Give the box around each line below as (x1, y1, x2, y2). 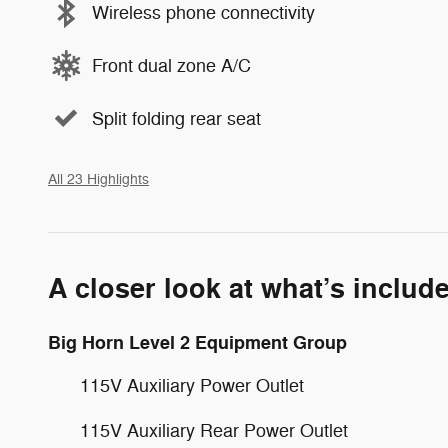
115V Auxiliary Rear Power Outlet (80, 420, 348, 443)
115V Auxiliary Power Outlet (80, 375, 304, 398)
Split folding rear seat (92, 107, 261, 130)
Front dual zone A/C (92, 54, 251, 77)
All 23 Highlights (48, 171, 149, 189)
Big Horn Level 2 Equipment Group (48, 331, 347, 356)
